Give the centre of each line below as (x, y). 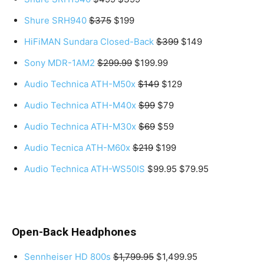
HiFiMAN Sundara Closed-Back (89, 41)
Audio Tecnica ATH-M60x (77, 147)
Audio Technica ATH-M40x (80, 105)
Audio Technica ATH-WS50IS (85, 169)
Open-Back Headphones (74, 232)
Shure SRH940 (55, 20)
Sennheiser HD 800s (67, 256)
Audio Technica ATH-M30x (80, 126)
